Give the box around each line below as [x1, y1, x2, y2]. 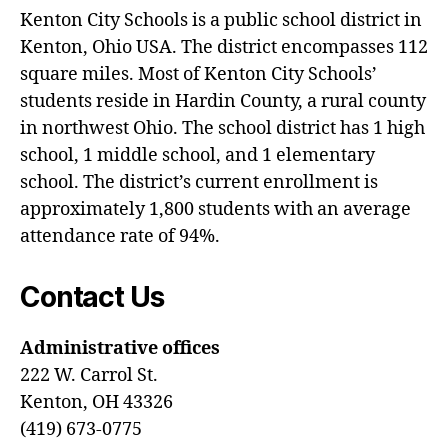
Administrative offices [20, 337, 220, 360]
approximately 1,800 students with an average [20, 198, 411, 221]
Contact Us [20, 280, 164, 314]
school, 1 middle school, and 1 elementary [20, 144, 375, 167]
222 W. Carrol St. [20, 364, 158, 387]
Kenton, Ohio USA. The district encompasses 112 [20, 36, 428, 59]
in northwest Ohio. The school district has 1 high [20, 117, 425, 140]
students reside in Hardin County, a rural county [20, 90, 426, 113]
